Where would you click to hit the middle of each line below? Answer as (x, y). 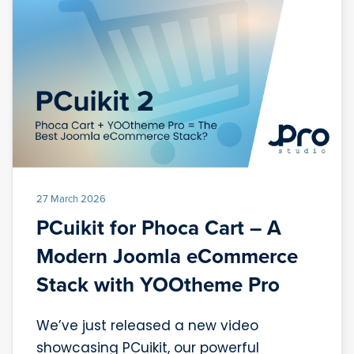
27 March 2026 (71, 199)
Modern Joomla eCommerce (167, 256)
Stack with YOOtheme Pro (158, 285)
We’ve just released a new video (147, 326)
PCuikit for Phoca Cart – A (159, 228)
